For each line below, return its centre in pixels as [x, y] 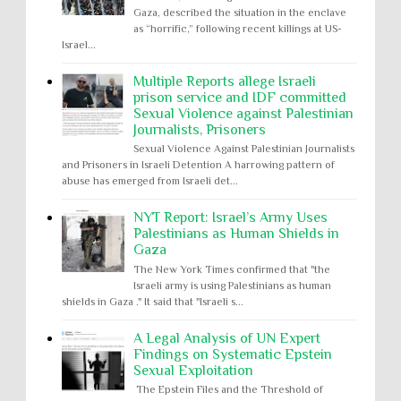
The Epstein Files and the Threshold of [228, 390]
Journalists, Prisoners [200, 129]
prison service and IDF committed [240, 97]
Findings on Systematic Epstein [233, 354]
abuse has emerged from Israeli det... [150, 181]
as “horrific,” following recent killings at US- [238, 28]
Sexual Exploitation [193, 371]
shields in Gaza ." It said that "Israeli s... [153, 301]
